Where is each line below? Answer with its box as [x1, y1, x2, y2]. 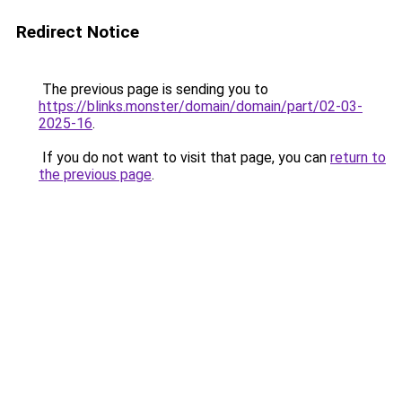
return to [330, 149, 386, 166]
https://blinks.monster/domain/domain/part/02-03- [39, 98, 363, 115]
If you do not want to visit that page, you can [39, 149, 330, 166]
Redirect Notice [16, 22, 139, 42]
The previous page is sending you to [39, 81, 268, 98]
